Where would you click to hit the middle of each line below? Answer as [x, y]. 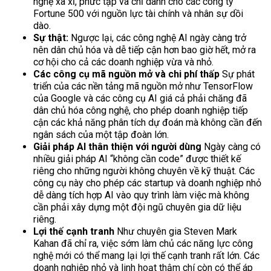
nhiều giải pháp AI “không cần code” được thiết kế [137, 158]
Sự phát [237, 74]
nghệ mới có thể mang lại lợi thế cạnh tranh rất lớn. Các [146, 255]
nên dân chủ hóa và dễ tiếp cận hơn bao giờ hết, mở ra [145, 50]
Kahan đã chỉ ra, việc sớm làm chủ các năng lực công [143, 243]
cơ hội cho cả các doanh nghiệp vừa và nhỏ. [123, 62]
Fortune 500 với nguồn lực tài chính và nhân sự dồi [138, 13]
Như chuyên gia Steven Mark [176, 231]
